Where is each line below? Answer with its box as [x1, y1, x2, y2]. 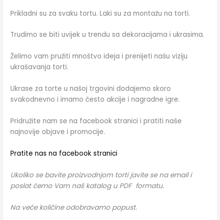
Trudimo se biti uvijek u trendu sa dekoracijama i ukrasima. [10, 30, 205, 40]
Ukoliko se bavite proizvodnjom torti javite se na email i [10, 170, 192, 180]
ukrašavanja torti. [10, 62, 69, 72]
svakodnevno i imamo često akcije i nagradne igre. [10, 95, 180, 105]
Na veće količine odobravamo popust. [10, 202, 137, 212]
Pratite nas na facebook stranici [10, 148, 118, 158]
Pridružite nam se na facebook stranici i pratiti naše [10, 116, 182, 126]
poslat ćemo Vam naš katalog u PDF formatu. [10, 181, 165, 191]
